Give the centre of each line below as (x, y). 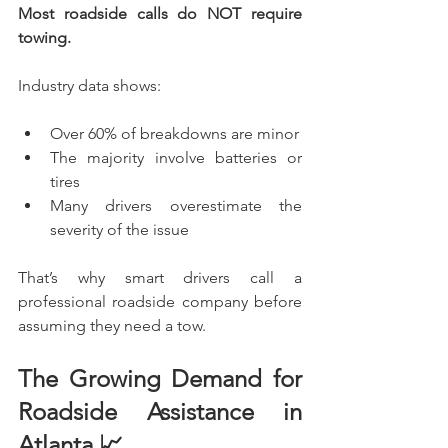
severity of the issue (119, 229)
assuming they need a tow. (112, 325)
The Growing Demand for (160, 378)
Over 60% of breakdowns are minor (174, 133)
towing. (44, 37)
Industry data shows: (89, 85)
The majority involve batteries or (176, 157)
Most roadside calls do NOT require (160, 13)
